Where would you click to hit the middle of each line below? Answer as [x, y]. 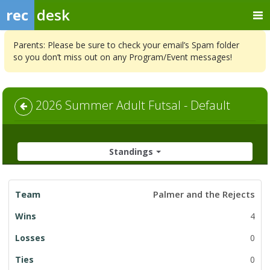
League [22, 185]
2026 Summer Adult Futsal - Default [131, 105]
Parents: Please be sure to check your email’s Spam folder [126, 45]
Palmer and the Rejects [204, 194]
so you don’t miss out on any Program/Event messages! [123, 57]
